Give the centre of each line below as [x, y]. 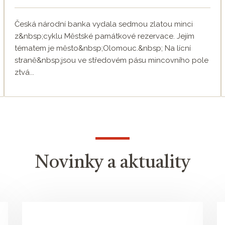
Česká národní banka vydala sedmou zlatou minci [104, 24]
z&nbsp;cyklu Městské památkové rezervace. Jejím [104, 36]
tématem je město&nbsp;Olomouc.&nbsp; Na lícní [103, 48]
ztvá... [24, 73]
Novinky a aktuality [113, 163]
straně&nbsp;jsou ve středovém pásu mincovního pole [111, 61]
